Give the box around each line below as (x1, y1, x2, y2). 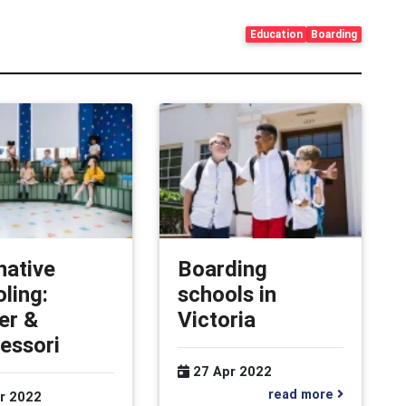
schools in (177, 280, 276, 307)
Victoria (177, 305, 256, 333)
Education (249, 27, 303, 41)
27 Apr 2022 (188, 362, 272, 380)
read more (267, 385, 337, 402)
